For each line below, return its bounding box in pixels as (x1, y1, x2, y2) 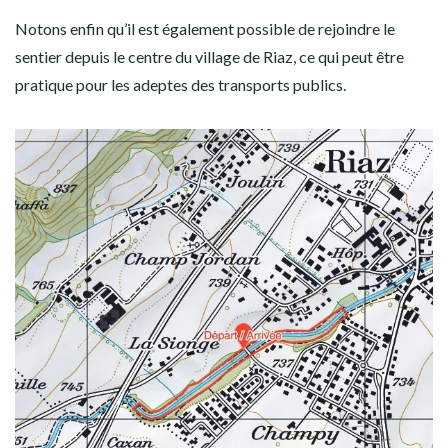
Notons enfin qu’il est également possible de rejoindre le (15, 18, 395, 38)
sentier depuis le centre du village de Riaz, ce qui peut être (15, 46, 404, 66)
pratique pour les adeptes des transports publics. (15, 74, 346, 94)
